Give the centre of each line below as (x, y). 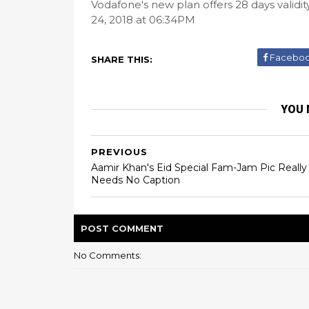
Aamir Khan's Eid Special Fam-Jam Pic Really (199, 168)
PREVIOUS (119, 152)
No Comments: (108, 255)
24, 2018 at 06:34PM (143, 20)
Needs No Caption (136, 180)
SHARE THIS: (122, 59)
